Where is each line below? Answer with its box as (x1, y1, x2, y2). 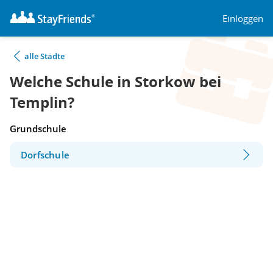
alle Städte (24, 51, 65, 62)
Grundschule (10, 122, 66, 135)
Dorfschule (21, 149, 69, 161)
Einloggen (222, 12, 263, 24)
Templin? (10, 92, 74, 113)
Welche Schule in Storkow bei (10, 71, 221, 92)
